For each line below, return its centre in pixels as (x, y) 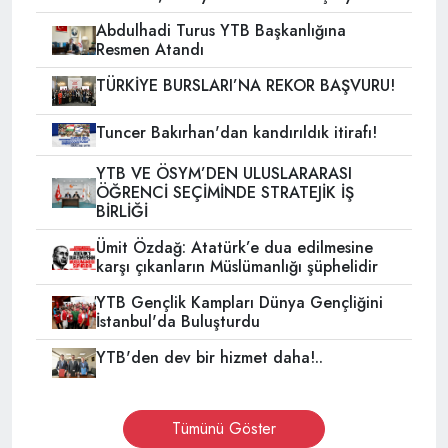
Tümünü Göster (224, 428)
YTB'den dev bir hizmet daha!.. (209, 358)
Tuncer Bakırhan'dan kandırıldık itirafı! (236, 132)
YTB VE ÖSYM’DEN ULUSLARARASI (223, 174)
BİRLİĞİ (121, 212)
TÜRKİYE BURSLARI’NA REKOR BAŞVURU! (245, 86)
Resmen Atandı (149, 50)
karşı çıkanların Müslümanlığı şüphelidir (236, 267)
